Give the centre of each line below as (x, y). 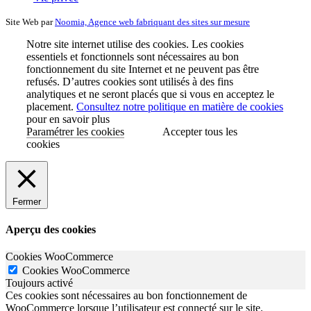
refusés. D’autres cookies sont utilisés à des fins (130, 81)
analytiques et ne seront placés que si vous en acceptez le (150, 94)
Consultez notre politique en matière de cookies (180, 106)
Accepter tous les (200, 131)
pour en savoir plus (68, 119)
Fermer (27, 201)
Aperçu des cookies (51, 229)
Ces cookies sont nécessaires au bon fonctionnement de (126, 296)
